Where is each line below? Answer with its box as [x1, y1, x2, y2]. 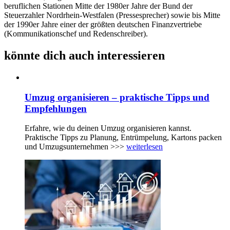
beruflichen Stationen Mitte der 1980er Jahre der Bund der [4, 2, 193, 11]
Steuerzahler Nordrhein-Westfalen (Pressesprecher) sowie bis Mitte [4, 11, 220, 20]
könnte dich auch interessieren [4, 49, 165, 63]
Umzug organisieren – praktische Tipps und [25, 91, 209, 103]
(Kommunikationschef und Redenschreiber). [4, 29, 148, 39]
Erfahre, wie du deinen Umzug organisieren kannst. [25, 124, 191, 133]
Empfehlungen [25, 103, 87, 114]
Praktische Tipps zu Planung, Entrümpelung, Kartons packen [25, 133, 222, 142]
